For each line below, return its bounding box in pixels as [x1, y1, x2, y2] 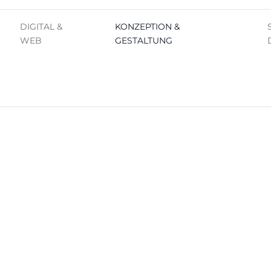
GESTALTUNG [115, 35, 173, 46]
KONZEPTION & [115, 21, 180, 32]
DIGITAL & [19, 21, 62, 32]
